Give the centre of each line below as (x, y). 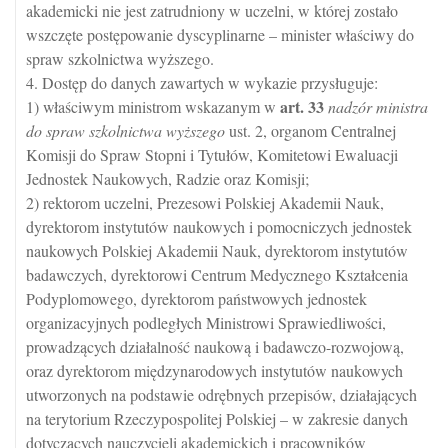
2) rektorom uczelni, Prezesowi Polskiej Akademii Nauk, (205, 202)
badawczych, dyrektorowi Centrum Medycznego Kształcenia (217, 274)
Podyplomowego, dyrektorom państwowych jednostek (196, 298)
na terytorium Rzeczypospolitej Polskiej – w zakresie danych (217, 418)
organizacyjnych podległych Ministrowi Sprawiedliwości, (206, 322)
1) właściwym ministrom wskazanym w (153, 106)
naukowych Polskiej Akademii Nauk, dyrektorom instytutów (217, 250)
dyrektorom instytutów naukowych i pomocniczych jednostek (219, 226)
